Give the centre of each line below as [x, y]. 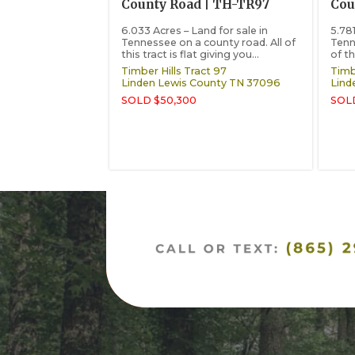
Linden [139, 83]
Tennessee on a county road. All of [209, 43]
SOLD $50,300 [159, 100]
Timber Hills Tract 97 [174, 71]
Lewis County [193, 83]
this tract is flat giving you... [191, 55]
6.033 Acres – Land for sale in [195, 31]
